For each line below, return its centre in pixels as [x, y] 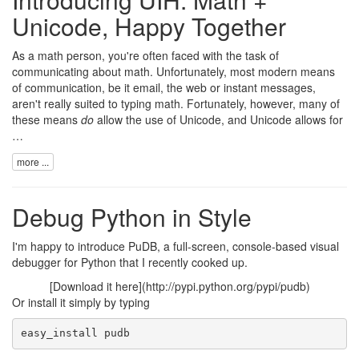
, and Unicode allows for [282, 120]
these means [46, 120]
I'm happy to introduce [70, 246]
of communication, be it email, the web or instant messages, [164, 88]
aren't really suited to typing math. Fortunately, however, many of [176, 104]
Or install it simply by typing [81, 302]
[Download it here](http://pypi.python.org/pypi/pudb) [179, 286]
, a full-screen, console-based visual [248, 246]
